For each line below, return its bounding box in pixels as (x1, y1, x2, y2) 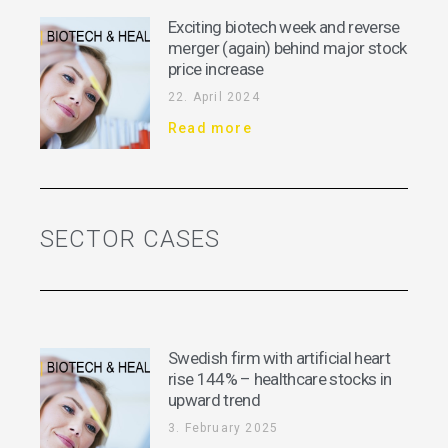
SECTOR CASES (40, 225, 221, 254)
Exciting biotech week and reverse (168, 17, 400, 38)
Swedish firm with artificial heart (168, 348, 390, 369)
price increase (168, 59, 264, 80)
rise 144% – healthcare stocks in (168, 369, 392, 390)
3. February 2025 (168, 421, 279, 436)
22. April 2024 (168, 90, 260, 105)
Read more (168, 120, 252, 137)
